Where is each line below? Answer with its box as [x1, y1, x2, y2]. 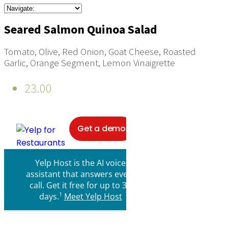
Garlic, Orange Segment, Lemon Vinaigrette [4, 56, 175, 69]
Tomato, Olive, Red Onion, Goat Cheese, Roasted [4, 45, 196, 58]
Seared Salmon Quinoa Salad [4, 21, 157, 37]
